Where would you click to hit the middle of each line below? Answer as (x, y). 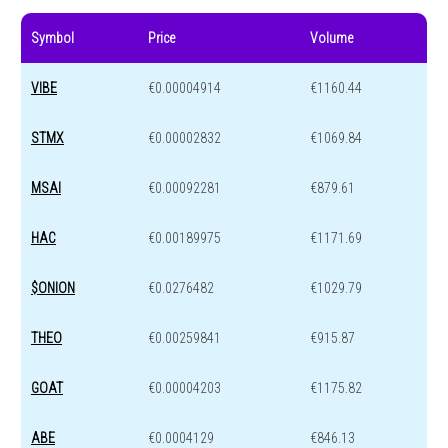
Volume (331, 37)
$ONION (53, 287)
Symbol (52, 37)
